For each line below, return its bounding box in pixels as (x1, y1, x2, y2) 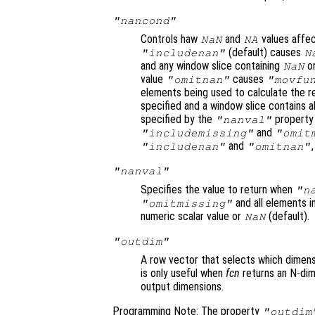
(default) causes (226, 46, 304, 60)
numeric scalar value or (141, 210, 244, 224)
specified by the (141, 112, 215, 127)
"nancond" (112, 15, 176, 27)
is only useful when (141, 266, 226, 281)
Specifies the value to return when (141, 183, 295, 197)
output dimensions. (141, 280, 224, 294)
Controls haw (141, 32, 200, 46)
